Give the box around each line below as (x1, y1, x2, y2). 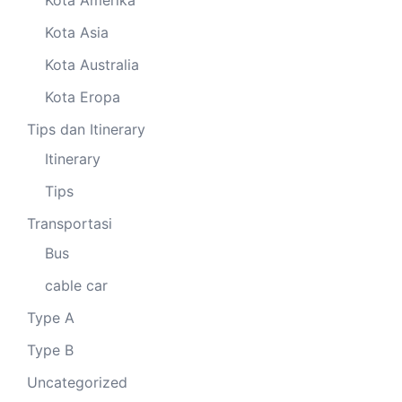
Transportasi (27, 214, 112, 233)
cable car (45, 276, 108, 295)
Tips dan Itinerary (27, 120, 145, 139)
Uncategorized (27, 373, 127, 392)
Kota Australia (45, 56, 139, 74)
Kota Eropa (45, 88, 120, 107)
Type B (27, 341, 74, 360)
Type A (27, 309, 74, 328)
